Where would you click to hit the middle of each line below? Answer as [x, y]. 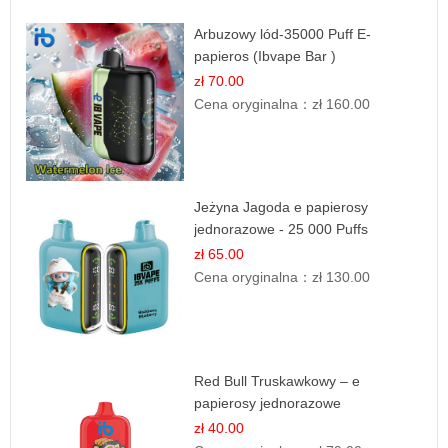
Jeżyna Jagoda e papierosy [281, 207]
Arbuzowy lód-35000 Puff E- [283, 33]
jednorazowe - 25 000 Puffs [281, 229]
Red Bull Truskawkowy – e [277, 380]
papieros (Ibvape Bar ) [265, 55]
